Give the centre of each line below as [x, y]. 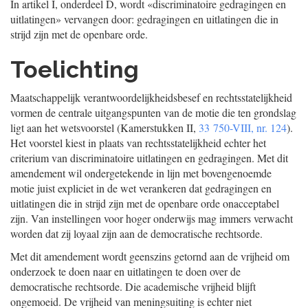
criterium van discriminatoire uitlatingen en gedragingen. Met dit [149, 158]
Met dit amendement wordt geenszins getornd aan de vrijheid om [150, 256]
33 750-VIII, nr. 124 [243, 128]
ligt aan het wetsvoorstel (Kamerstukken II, [104, 128]
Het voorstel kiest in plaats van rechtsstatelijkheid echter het [138, 143]
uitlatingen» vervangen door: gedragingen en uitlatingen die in [144, 19]
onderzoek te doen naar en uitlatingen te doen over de [125, 271]
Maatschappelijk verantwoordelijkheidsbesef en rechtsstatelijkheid [151, 97]
